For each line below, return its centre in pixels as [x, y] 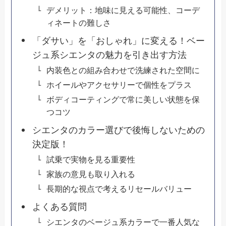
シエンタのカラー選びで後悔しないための [118, 130]
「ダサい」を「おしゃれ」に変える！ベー [118, 41]
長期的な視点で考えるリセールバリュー [119, 189]
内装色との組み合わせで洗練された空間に [123, 70]
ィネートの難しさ [78, 23]
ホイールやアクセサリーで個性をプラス [119, 85]
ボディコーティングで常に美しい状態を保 [123, 100]
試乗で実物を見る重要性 [91, 160]
